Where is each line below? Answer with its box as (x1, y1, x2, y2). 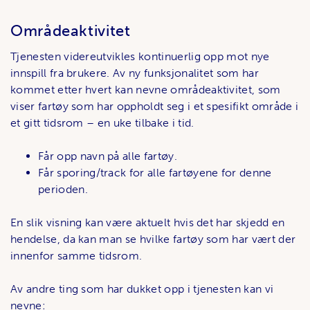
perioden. (38, 182, 88, 196)
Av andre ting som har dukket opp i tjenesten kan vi (10, 282, 274, 295)
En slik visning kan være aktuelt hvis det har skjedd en (10, 215, 285, 229)
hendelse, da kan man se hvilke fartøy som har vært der (10, 232, 296, 246)
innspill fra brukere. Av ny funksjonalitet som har (10, 66, 259, 80)
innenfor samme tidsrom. (10, 248, 145, 262)
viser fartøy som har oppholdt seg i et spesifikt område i (10, 99, 299, 113)
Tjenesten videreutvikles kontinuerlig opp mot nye (10, 49, 270, 63)
